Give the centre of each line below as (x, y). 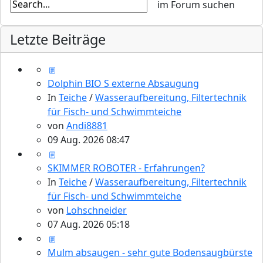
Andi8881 (87, 126)
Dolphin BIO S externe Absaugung (123, 84)
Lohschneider (97, 210)
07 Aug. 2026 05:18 (89, 225)
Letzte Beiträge (58, 40)
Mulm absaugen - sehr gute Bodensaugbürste (150, 253)
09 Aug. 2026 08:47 (89, 140)
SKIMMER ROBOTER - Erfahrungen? (126, 168)
